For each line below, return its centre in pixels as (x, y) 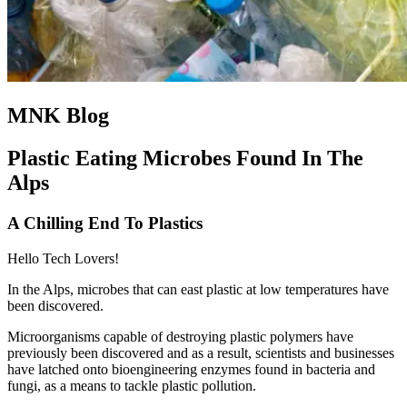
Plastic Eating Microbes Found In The (185, 159)
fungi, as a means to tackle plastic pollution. (132, 385)
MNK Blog (58, 116)
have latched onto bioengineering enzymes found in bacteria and (191, 369)
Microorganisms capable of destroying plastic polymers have (180, 336)
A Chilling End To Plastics (105, 223)
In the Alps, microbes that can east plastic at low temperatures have (198, 289)
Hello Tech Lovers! (63, 258)
